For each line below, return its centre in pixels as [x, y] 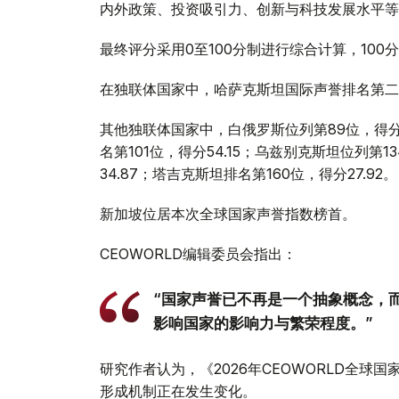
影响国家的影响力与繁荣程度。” [263, 324]
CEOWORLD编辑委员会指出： [198, 254]
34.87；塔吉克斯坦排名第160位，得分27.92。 [248, 174]
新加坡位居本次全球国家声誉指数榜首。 [228, 214]
